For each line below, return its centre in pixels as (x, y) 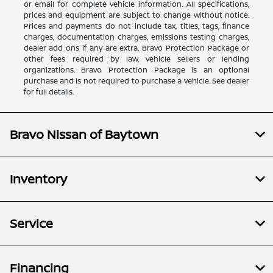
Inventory (38, 179)
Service (31, 223)
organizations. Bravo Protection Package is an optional (136, 69)
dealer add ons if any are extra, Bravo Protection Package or (136, 48)
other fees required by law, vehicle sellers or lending (136, 58)
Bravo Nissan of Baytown (84, 134)
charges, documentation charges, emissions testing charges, (136, 37)
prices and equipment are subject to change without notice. (136, 15)
